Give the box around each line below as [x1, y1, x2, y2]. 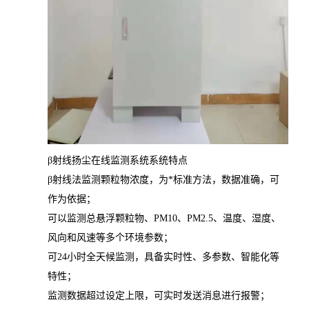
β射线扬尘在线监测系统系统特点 [48, 155, 188, 166]
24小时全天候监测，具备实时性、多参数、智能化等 [57, 252, 279, 263]
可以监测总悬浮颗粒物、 [48, 213, 154, 224]
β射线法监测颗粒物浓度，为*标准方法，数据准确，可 [48, 175, 279, 186]
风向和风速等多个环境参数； [48, 232, 173, 243]
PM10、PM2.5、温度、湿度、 [154, 213, 281, 224]
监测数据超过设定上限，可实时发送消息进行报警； [48, 290, 270, 301]
